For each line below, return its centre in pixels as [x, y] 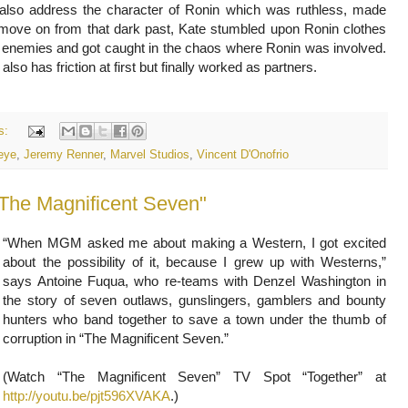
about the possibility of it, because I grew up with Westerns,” [194, 262]
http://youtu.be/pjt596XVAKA [87, 396]
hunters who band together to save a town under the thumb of [194, 320]
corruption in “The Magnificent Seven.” [116, 339]
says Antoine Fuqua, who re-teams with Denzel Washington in [194, 281]
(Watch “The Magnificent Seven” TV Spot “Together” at [194, 377]
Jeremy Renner [63, 155]
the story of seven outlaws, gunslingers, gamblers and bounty [194, 301]
